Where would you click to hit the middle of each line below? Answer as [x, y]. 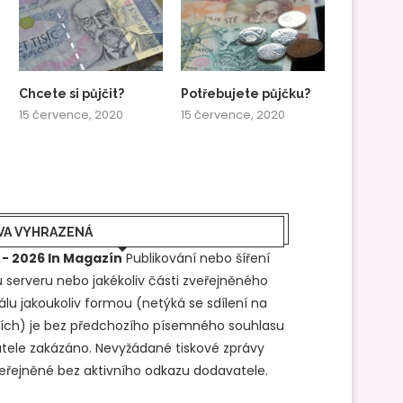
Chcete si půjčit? [72, 93]
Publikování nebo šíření [196, 258]
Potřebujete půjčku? [246, 93]
